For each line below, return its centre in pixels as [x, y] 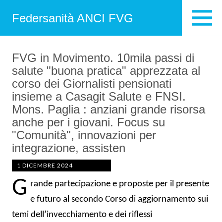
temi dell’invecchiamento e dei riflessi [82, 215]
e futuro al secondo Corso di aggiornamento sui [119, 199]
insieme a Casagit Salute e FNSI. [99, 96]
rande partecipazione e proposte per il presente [120, 184]
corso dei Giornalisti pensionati [92, 83]
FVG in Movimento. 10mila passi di [103, 58]
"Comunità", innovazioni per [84, 135]
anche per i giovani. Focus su [88, 122]
